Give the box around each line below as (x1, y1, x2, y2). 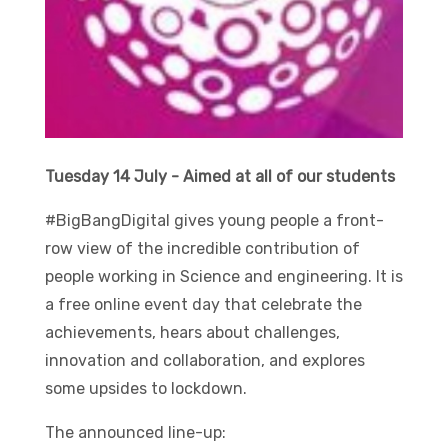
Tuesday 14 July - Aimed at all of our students (44, 166, 395, 186)
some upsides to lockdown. (44, 378, 247, 398)
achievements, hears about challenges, (44, 322, 340, 342)
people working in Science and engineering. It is (44, 266, 403, 286)
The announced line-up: (44, 422, 226, 442)
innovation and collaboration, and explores (44, 350, 365, 370)
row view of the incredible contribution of (44, 238, 360, 258)
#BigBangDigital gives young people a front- (44, 210, 384, 230)
